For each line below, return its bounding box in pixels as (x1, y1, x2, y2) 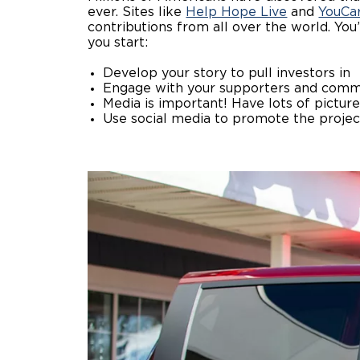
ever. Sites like (88, 6, 186, 19)
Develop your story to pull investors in (103, 67, 351, 80)
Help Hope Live (186, 6, 288, 19)
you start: (88, 36, 149, 50)
